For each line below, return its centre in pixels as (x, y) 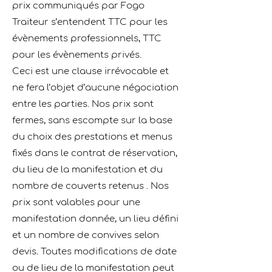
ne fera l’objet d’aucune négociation (95, 88)
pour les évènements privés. (77, 55)
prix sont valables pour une (76, 202)
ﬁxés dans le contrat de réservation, (95, 153)
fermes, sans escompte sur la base (92, 121)
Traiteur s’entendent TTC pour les (90, 22)
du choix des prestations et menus (92, 137)
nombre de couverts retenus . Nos (90, 186)
